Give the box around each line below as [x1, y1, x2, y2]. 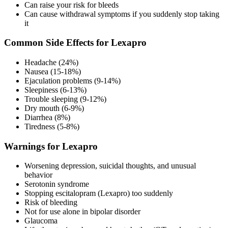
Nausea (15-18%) [24, 67, 81, 76]
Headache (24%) [24, 58, 78, 67]
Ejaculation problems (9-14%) [24, 76, 121, 85]
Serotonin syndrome [24, 180, 89, 189]
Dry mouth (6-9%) [24, 104, 84, 113]
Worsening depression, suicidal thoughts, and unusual [24, 161, 196, 170]
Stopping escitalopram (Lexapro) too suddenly [24, 189, 173, 198]
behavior [24, 170, 52, 180]
